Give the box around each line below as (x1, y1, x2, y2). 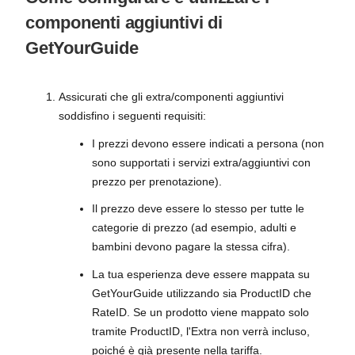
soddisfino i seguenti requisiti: (59, 109, 206, 122)
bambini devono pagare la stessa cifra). (92, 240, 290, 253)
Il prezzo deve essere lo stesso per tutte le (92, 202, 304, 215)
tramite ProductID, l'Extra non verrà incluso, (92, 324, 310, 338)
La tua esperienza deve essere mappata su (92, 267, 310, 281)
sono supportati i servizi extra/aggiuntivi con (92, 155, 311, 169)
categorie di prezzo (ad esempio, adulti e (92, 221, 296, 234)
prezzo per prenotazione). (92, 174, 222, 188)
